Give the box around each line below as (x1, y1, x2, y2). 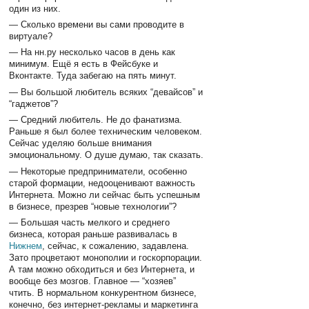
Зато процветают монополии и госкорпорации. (9, 252, 203, 263)
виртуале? (9, 30, 53, 41)
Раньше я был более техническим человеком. (9, 126, 203, 137)
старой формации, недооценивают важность (9, 177, 196, 188)
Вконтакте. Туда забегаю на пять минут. (9, 70, 177, 81)
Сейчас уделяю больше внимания (9, 138, 152, 149)
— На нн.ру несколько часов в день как (9, 47, 176, 58)
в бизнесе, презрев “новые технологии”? (9, 201, 177, 212)
